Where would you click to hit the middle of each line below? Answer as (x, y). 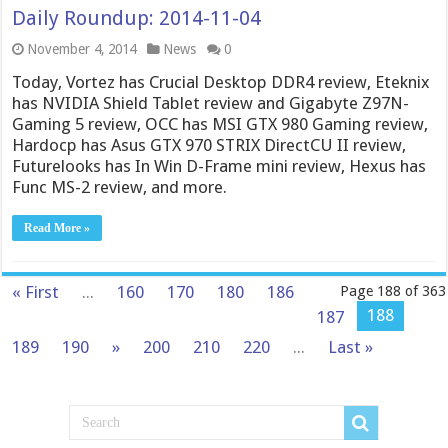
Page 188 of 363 (392, 291)
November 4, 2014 (82, 49)
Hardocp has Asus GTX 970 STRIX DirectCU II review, (209, 145)
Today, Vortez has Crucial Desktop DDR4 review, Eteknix (221, 82)
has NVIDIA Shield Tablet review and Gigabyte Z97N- (211, 103)
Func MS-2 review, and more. (120, 187)
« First (36, 292)
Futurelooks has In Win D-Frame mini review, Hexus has (219, 166)
